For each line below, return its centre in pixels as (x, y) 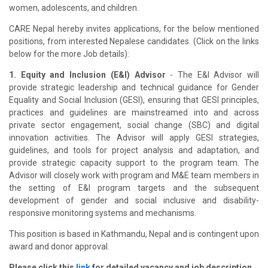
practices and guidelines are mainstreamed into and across (134, 112)
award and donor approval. (59, 246)
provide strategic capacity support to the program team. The (134, 162)
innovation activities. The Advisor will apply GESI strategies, (134, 137)
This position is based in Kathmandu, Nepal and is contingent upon (134, 234)
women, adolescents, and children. (74, 7)
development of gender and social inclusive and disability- (134, 200)
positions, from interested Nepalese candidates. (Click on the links (134, 41)
